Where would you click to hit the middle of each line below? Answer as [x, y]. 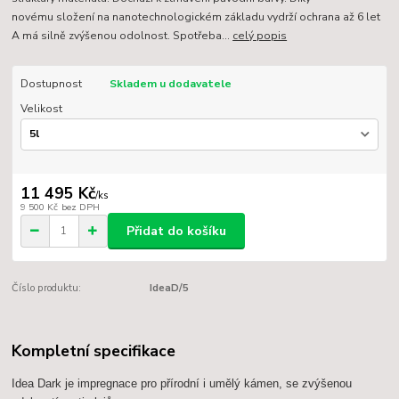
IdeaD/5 [169, 288]
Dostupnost [51, 84]
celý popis [260, 36]
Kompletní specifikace [94, 351]
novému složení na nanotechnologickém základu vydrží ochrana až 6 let [196, 17]
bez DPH [80, 208]
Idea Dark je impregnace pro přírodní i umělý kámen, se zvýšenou [182, 383]
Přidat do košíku [176, 231]
